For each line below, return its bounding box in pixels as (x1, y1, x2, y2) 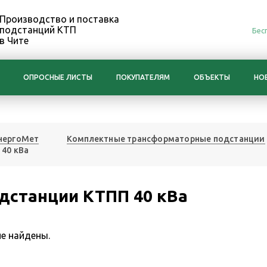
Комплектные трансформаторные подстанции (66, 134, 265, 144)
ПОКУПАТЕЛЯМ (116, 73, 170, 81)
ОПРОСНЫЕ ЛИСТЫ (23, 73, 92, 81)
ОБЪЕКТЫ (194, 73, 230, 81)
